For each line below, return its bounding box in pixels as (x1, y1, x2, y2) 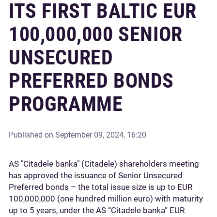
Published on (9, 130, 55, 139)
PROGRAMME (9, 92, 123, 116)
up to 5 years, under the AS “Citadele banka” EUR (9, 205, 185, 215)
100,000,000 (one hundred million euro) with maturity (9, 194, 203, 203)
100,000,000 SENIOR (9, 22, 183, 46)
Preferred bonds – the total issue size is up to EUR (9, 182, 192, 192)
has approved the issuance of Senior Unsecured (9, 170, 183, 180)
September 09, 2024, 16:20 (55, 130, 146, 139)
